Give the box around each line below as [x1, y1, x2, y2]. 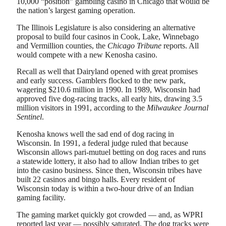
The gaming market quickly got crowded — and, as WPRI [17, 210, 203, 219]
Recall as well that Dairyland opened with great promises [17, 67, 198, 76]
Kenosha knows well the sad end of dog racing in [17, 129, 174, 138]
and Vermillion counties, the [17, 41, 107, 50]
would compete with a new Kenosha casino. [17, 50, 157, 59]
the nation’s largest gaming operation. [17, 6, 135, 15]
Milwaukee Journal [147, 103, 208, 112]
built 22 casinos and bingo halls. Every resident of [17, 175, 175, 184]
